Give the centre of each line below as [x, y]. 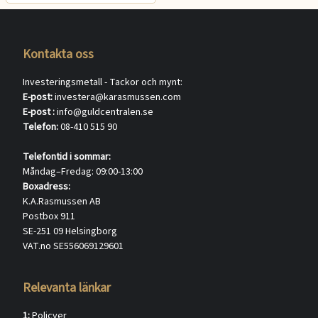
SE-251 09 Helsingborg [70, 231]
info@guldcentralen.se [105, 112]
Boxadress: [46, 186]
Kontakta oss [58, 54]
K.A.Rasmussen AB [62, 201]
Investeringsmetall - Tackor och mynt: [103, 82]
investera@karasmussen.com [118, 97]
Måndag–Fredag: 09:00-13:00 [83, 171]
